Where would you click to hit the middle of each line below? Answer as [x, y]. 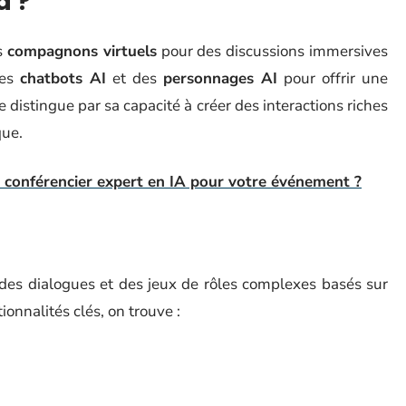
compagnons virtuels [82, 51]
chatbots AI [63, 78]
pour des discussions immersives [272, 51]
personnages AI [220, 78]
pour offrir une [333, 78]
